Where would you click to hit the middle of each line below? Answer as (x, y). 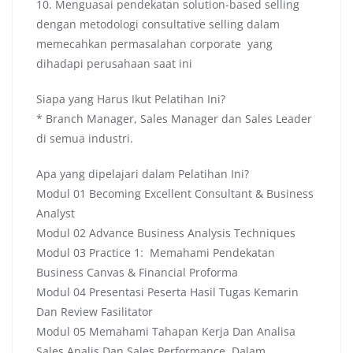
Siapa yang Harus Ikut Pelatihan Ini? (131, 99)
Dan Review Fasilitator (95, 312)
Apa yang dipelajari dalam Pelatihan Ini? (143, 174)
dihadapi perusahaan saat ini (114, 64)
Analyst (56, 214)
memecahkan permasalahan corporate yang (154, 44)
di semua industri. (85, 139)
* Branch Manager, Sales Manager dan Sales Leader (174, 119)
